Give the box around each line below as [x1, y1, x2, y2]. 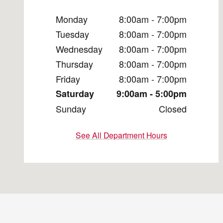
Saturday [56, 87, 94, 100]
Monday [56, 12, 88, 25]
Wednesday [56, 42, 103, 55]
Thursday [56, 57, 93, 70]
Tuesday [56, 27, 89, 40]
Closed [159, 102, 187, 115]
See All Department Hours [75, 129, 167, 141]
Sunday [56, 102, 86, 115]
